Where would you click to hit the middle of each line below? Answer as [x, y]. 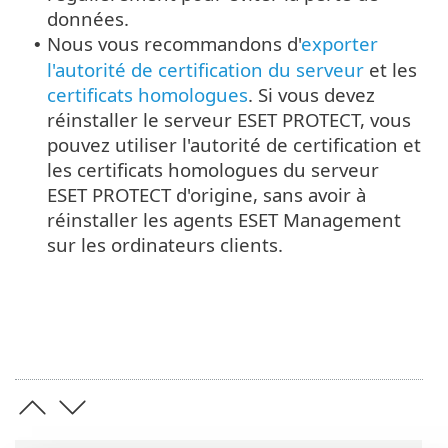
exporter [339, 43]
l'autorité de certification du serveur [205, 69]
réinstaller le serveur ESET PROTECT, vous [229, 119]
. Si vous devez [311, 94]
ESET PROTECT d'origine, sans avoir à [206, 194]
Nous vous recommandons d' [174, 43]
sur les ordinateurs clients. [165, 244]
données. [88, 18]
